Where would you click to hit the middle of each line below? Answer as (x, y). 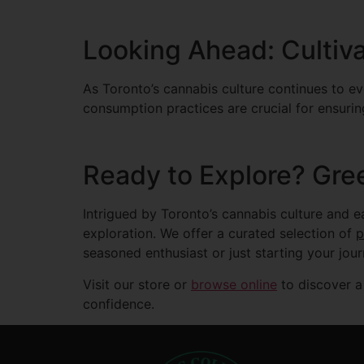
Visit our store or (137, 284)
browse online (234, 284)
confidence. (119, 303)
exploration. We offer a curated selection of (219, 234)
